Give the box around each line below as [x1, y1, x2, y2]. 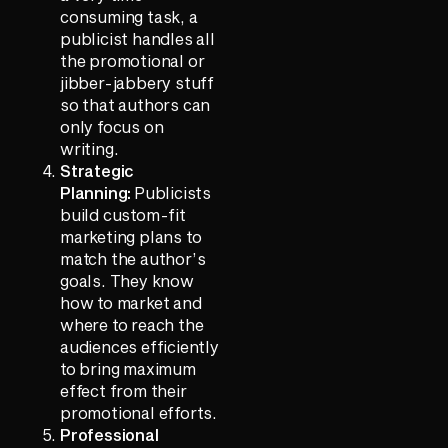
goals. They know [60, 270, 194, 290]
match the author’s [60, 248, 206, 268]
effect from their [60, 380, 187, 400]
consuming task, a [60, 6, 198, 26]
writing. [60, 138, 119, 158]
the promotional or [60, 50, 205, 70]
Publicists [131, 182, 212, 202]
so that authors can [60, 94, 211, 114]
